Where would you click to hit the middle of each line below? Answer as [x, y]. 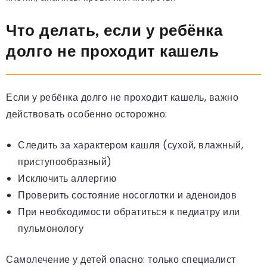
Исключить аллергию [67, 179]
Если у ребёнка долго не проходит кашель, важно [122, 98]
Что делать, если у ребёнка [114, 31]
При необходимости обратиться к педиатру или [129, 212]
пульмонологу [51, 229]
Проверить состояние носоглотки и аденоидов [127, 195]
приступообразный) [65, 162]
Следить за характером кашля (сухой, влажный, [131, 145]
